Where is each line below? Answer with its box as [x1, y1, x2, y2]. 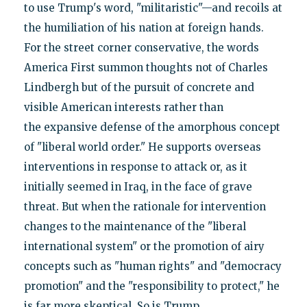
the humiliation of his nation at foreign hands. [23, 21, 264, 34]
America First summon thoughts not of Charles [23, 60, 268, 74]
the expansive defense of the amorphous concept [23, 120, 280, 134]
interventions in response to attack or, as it [23, 160, 247, 173]
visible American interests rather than [23, 100, 223, 114]
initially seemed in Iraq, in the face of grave [23, 180, 252, 193]
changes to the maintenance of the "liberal [23, 219, 246, 233]
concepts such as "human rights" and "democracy [23, 259, 282, 273]
